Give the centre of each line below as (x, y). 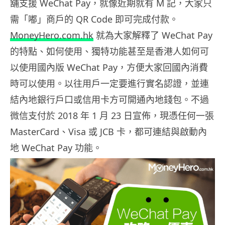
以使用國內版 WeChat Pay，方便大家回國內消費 (109, 67)
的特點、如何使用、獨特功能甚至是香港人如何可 (109, 51)
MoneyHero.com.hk (52, 35)
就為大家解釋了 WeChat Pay (153, 35)
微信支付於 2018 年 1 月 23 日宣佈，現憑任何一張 (112, 115)
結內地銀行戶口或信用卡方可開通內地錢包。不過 (109, 99)
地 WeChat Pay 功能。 (56, 147)
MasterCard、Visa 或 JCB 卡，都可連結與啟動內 (108, 131)
